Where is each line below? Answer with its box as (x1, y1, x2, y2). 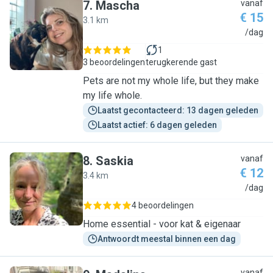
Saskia (96, 154, 133, 168)
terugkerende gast (146, 57, 217, 67)
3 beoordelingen (83, 57, 145, 67)
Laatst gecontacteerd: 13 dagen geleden (97, 105, 258, 115)
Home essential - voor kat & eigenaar (83, 218, 241, 230)
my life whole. (83, 90, 142, 101)
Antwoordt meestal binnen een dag (97, 234, 236, 244)
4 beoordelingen (132, 200, 194, 210)
